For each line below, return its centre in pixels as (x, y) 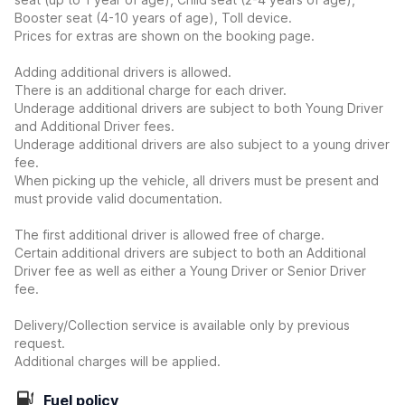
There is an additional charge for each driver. (151, 90)
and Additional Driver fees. (94, 126)
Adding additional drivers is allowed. (123, 72)
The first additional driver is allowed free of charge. (170, 235)
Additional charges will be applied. (118, 361)
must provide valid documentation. (118, 198)
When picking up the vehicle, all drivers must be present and (197, 180)
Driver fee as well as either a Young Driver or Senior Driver (190, 271)
